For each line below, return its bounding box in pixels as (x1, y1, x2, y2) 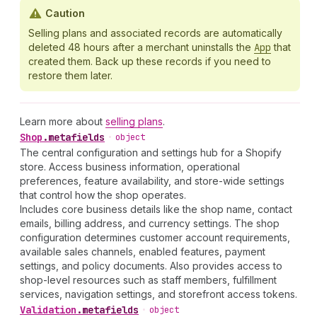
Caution (45, 7, 85, 19)
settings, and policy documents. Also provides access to (20, 260, 282, 272)
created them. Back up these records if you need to (28, 55, 271, 67)
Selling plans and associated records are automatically (28, 27, 282, 39)
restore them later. (28, 69, 113, 81)
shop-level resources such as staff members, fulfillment (20, 274, 277, 286)
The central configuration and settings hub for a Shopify (20, 146, 282, 158)
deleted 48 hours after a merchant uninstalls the (28, 41, 254, 53)
